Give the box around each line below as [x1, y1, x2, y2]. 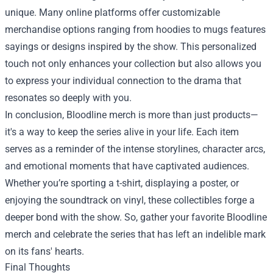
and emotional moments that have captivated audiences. [5, 160, 249, 172]
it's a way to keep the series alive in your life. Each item [5, 126, 239, 138]
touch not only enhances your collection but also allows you [5, 58, 261, 70]
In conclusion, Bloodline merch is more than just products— [5, 109, 258, 121]
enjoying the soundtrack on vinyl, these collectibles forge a [5, 194, 255, 207]
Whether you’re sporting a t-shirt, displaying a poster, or [5, 177, 239, 190]
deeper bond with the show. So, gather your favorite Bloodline [5, 211, 267, 224]
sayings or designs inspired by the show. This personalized [5, 41, 257, 53]
